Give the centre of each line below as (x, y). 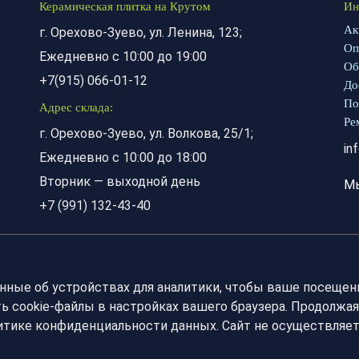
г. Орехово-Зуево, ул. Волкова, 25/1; (146, 133)
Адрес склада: (76, 107)
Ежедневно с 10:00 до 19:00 (123, 56)
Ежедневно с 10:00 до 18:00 (123, 157)
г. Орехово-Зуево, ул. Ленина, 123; (141, 32)
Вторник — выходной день (120, 182)
